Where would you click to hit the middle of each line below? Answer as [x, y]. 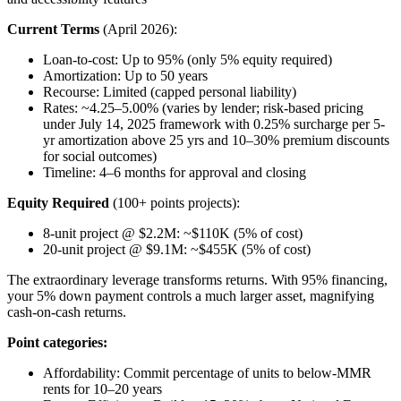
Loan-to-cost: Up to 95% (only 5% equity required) [188, 60]
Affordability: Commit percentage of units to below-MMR [207, 373]
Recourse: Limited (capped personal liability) [170, 92]
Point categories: [57, 342]
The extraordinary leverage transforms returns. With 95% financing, [197, 280]
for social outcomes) [100, 156]
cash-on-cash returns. [67, 312]
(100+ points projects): [175, 203]
